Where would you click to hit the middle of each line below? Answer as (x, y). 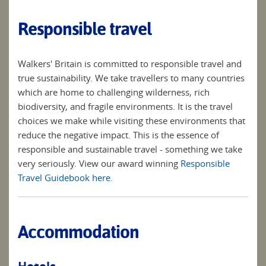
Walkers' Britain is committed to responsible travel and (130, 64)
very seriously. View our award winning (99, 164)
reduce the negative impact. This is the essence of (118, 135)
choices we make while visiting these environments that (132, 121)
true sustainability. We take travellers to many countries (131, 78)
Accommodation (78, 232)
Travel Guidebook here (64, 178)
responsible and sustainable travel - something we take (130, 149)
